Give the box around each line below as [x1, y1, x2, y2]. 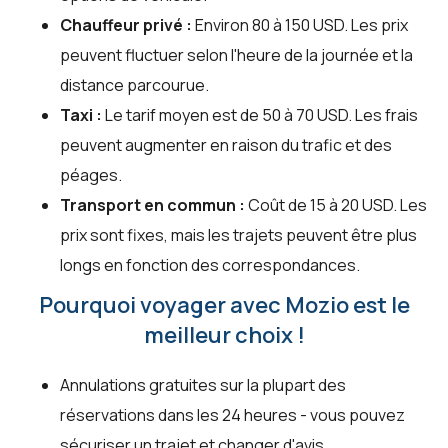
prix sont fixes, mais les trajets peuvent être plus [60, 224, 417, 247]
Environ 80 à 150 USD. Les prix [192, 14, 408, 37]
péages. [60, 164, 122, 187]
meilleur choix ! [143, 320, 305, 351]
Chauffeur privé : [60, 14, 192, 37]
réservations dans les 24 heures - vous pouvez [60, 404, 405, 427]
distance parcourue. [60, 74, 209, 97]
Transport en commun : [60, 194, 245, 217]
